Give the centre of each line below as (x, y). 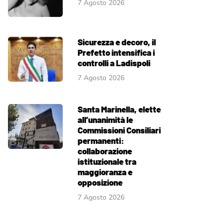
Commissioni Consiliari (119, 130)
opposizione (100, 182)
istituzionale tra (107, 161)
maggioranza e (105, 172)
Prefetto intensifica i (116, 52)
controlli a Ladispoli (114, 63)
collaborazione (105, 151)
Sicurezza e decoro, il (117, 42)
